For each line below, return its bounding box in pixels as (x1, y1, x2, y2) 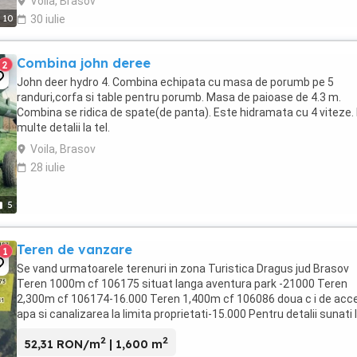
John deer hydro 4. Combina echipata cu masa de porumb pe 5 (17, 76, 334, 89)
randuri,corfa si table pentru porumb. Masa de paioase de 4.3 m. (17, 91, 341, 104)
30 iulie (30, 13, 65, 26)
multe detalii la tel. (17, 121, 110, 135)
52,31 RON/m (25, 336, 100, 351)
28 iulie (30, 161, 65, 175)
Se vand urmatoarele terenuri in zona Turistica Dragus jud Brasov (17, 262, 349, 276)
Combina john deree (17, 55, 151, 72)
